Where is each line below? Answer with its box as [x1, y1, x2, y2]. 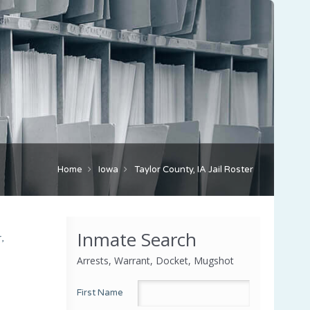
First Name [77, 286, 123, 298]
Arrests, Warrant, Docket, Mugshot [77, 253, 234, 267]
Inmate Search [77, 226, 197, 252]
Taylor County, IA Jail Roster [134, 163, 253, 175]
